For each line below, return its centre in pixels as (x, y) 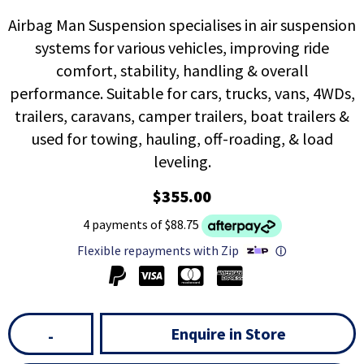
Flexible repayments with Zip (158, 250)
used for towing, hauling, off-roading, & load (182, 139)
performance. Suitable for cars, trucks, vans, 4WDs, (182, 93)
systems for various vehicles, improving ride (182, 48)
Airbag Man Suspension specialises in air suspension (182, 25)
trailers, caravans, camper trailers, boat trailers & (182, 116)
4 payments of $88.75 (141, 225)
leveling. (182, 162)
